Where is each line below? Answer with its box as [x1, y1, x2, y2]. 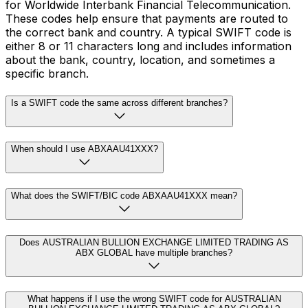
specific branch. [5, 66, 89, 80]
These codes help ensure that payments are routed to [5, 11, 288, 25]
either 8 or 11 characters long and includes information [5, 38, 291, 53]
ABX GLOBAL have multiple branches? [76, 247, 232, 258]
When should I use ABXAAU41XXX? [11, 144, 158, 155]
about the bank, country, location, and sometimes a [5, 52, 275, 67]
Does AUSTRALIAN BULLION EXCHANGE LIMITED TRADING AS [19, 236, 289, 247]
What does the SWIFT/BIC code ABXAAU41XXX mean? [11, 190, 237, 201]
